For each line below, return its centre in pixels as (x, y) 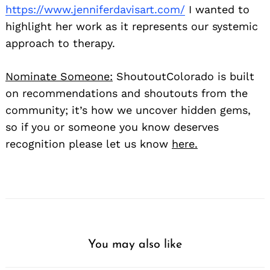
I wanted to (217, 9)
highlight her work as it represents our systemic (132, 26)
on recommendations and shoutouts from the (127, 93)
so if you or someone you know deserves (112, 127)
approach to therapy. (60, 43)
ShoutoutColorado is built (184, 76)
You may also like (135, 244)
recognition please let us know (89, 143)
